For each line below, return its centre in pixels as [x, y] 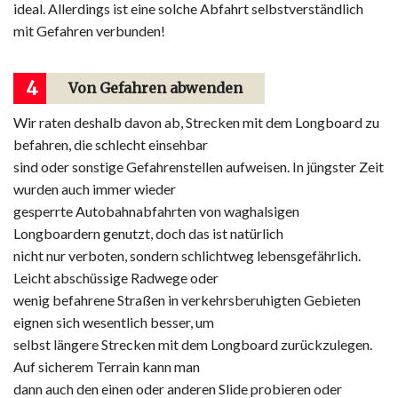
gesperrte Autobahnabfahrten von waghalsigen [156, 211]
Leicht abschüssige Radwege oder [116, 278]
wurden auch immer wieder [95, 189]
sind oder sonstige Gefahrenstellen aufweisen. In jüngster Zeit [199, 167]
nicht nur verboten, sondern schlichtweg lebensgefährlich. [187, 256]
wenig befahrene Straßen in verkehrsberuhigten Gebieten [187, 300]
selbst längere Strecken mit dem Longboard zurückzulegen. [193, 345]
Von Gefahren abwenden [155, 88]
